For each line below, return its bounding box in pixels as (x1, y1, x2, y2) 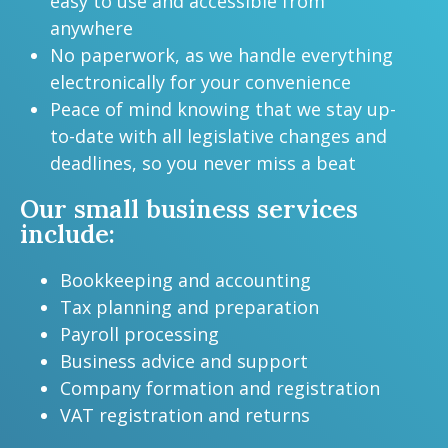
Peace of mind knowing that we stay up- (50, 97, 396, 122)
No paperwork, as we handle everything (50, 43, 393, 68)
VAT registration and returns (60, 403, 310, 428)
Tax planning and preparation (60, 295, 319, 320)
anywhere (50, 16, 133, 41)
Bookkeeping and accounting (60, 268, 311, 293)
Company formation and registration (60, 376, 380, 401)
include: (20, 218, 115, 251)
